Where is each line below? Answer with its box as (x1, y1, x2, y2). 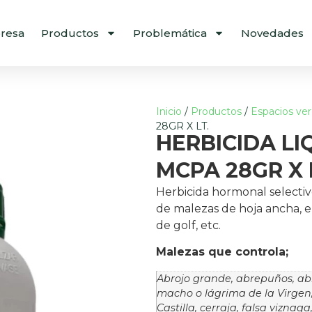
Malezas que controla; (156, 245, 288, 259)
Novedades (240, 26, 304, 40)
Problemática (132, 26, 207, 40)
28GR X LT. (156, 120, 209, 132)
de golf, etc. (156, 219, 221, 232)
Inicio (156, 105, 182, 118)
